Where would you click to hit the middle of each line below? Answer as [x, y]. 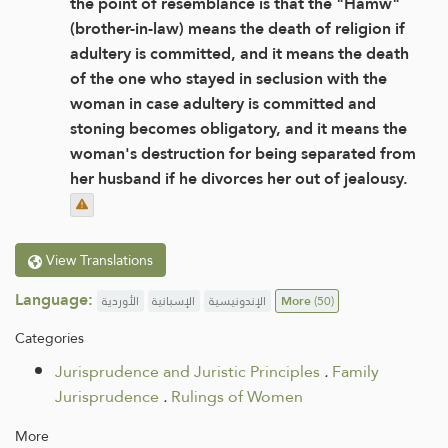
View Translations [97, 260]
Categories [49, 337]
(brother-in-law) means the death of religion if [237, 28]
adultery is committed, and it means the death [239, 53]
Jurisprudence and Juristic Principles [187, 371]
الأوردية [120, 301]
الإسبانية [174, 301]
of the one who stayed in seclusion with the [228, 78]
